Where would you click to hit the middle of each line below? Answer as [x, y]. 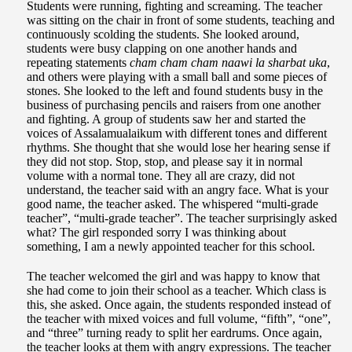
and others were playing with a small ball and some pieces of [177, 77]
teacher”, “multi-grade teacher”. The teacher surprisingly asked [182, 218]
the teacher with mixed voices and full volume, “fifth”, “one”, [179, 319]
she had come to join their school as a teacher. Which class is [176, 291]
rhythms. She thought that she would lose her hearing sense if [178, 148]
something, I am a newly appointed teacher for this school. [171, 247]
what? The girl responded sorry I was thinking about [156, 233]
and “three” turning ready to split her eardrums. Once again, [174, 333]
